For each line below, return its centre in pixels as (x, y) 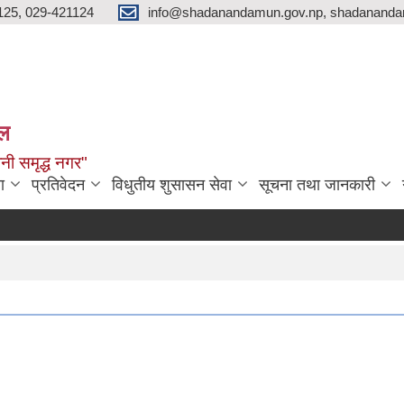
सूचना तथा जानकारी (317, 185)
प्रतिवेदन (58, 185)
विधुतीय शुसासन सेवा (172, 185)
